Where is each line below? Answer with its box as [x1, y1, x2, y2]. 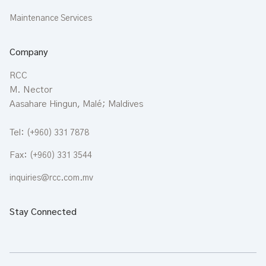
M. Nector [9, 85, 52, 95]
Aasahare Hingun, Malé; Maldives [9, 100, 143, 109]
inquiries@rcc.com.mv [9, 173, 93, 182]
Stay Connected [9, 207, 77, 217]
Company [9, 48, 48, 58]
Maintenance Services [9, 14, 92, 23]
